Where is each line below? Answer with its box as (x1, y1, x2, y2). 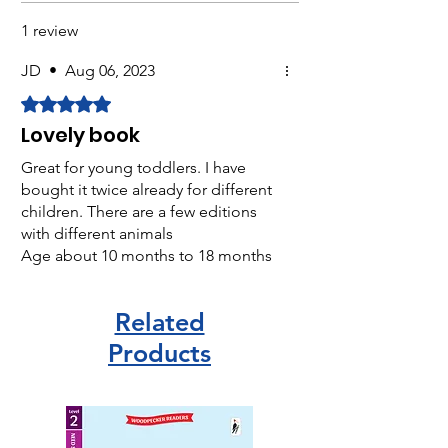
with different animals (21, 223, 173, 243)
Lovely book (21, 120, 140, 149)
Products (108, 337, 211, 368)
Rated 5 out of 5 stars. (20, 92, 174, 110)
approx (21, 267, 72, 287)
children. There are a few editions (21, 201, 257, 221)
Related (114, 306, 205, 337)
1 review (21, 20, 78, 40)
